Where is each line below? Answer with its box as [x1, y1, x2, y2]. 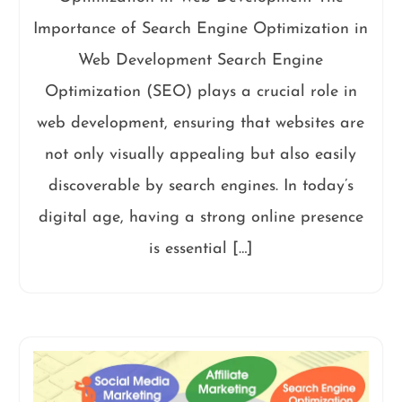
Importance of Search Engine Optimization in [33, 21, 369, 38]
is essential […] [148, 240, 253, 258]
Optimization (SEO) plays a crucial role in [44, 83, 357, 100]
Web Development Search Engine [78, 52, 324, 69]
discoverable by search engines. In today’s [48, 178, 354, 195]
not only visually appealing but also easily [45, 146, 357, 163]
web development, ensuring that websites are [37, 115, 365, 132]
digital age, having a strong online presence [38, 209, 363, 226]
